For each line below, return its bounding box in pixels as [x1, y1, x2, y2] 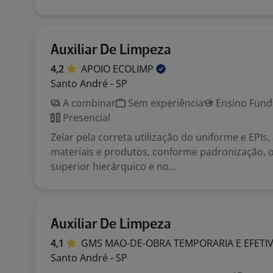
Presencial [60, 111, 110, 124]
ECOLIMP [113, 62, 156, 76]
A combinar [60, 96, 116, 110]
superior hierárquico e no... [51, 160, 176, 173]
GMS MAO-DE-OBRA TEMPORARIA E [81, 236, 244, 250]
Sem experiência [126, 96, 204, 110]
